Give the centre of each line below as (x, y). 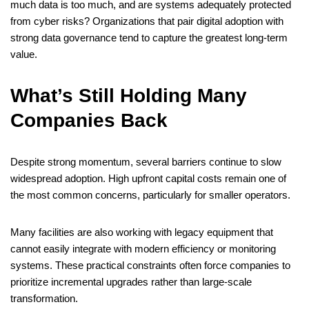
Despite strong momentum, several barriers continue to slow (146, 162)
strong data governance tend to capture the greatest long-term (149, 38)
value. (24, 54)
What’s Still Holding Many (129, 96)
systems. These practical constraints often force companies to (150, 266)
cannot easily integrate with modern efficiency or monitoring (143, 249)
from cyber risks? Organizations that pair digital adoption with (147, 21)
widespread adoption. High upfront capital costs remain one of (148, 179)
